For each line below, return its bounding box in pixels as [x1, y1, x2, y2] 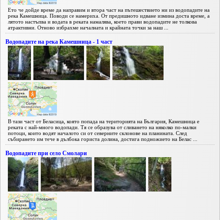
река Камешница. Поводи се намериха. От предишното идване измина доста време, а [8, 12, 210, 19]
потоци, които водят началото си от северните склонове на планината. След [8, 130, 187, 136]
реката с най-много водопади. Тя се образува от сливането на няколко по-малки [8, 124, 196, 130]
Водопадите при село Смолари [5, 149, 87, 157]
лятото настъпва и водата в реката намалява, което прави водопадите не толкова [8, 18, 197, 25]
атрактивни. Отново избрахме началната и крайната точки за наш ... [8, 24, 168, 30]
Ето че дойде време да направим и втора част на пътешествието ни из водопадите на [8, 6, 210, 13]
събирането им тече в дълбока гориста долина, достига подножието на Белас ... [8, 136, 197, 142]
